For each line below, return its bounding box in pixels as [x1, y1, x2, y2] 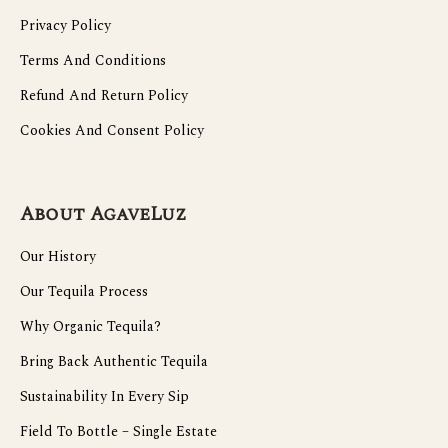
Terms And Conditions [20, 50, 166, 72]
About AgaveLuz [20, 200, 187, 230]
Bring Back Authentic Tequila [20, 351, 208, 373]
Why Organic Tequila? [20, 316, 161, 338]
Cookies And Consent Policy [20, 120, 204, 142]
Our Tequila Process [20, 281, 148, 303]
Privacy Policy [20, 15, 111, 37]
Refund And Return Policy [20, 85, 188, 107]
